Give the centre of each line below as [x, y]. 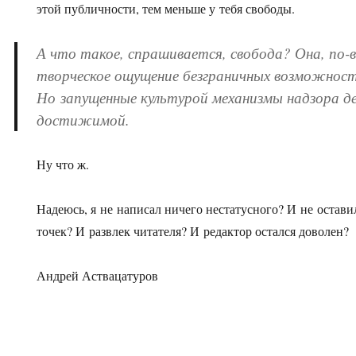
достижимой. [83, 120]
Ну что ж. [63, 164]
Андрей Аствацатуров [98, 276]
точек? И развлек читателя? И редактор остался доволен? [193, 231]
